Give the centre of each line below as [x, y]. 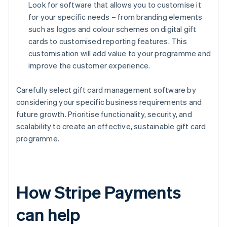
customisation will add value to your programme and [120, 53]
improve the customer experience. [89, 65]
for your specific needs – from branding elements [116, 16]
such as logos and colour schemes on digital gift [112, 29]
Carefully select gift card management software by [106, 89]
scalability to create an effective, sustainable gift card [111, 126]
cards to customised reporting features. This [108, 41]
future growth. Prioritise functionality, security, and [104, 114]
